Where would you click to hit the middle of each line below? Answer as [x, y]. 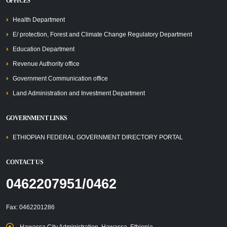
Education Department [44, 49]
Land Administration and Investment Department [79, 93]
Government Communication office [60, 78]
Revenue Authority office [46, 64]
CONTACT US [25, 162]
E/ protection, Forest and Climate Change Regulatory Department [102, 34]
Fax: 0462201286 [30, 207]
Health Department [39, 20]
